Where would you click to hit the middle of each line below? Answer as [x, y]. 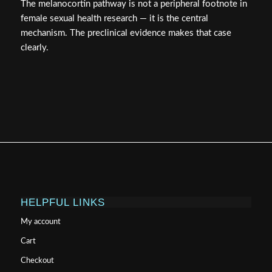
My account [40, 222]
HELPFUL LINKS [63, 202]
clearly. [34, 48]
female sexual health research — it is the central [114, 19]
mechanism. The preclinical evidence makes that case [126, 33]
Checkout [37, 260]
